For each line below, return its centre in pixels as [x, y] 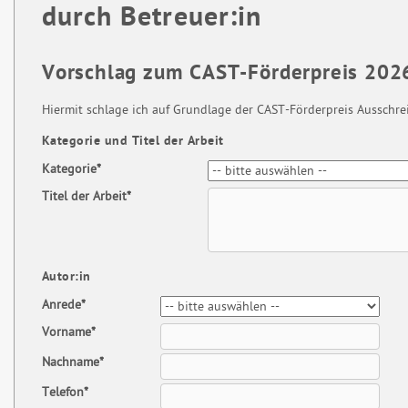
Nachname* [73, 362]
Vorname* [69, 332]
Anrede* [64, 305]
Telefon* [65, 393]
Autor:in [66, 277]
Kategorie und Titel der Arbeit [133, 141]
